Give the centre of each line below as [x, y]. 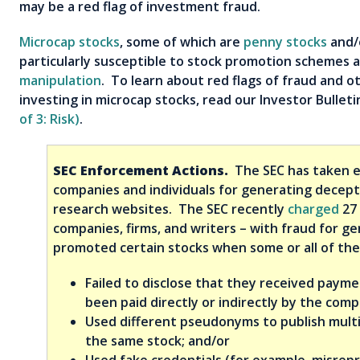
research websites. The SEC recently [170, 209]
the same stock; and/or [157, 340]
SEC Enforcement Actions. [141, 170]
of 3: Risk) [49, 119]
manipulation [60, 80]
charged [313, 209]
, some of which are [182, 41]
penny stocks [285, 41]
